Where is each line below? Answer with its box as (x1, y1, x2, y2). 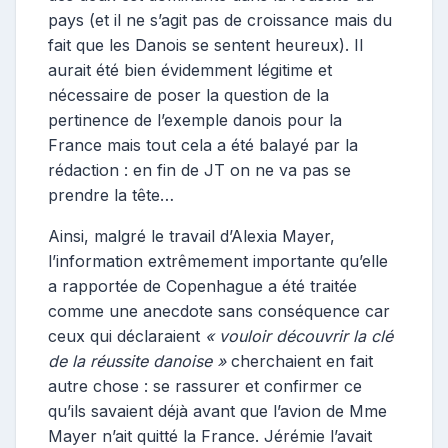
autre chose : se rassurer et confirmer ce (48, 375, 362, 396)
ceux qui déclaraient (48, 325, 205, 346)
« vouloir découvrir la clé (205, 325, 393, 346)
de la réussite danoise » (48, 350, 226, 371)
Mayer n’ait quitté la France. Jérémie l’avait (48, 425, 372, 446)
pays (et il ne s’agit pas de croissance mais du (48, 9, 392, 30)
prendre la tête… (48, 184, 174, 205)
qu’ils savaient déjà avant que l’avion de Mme (48, 400, 387, 421)
